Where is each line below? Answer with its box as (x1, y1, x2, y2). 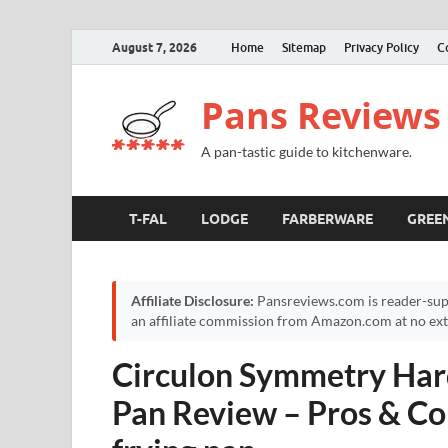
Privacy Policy (344, 39, 419, 55)
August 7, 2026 (112, 39, 197, 55)
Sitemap (282, 39, 326, 55)
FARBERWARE (282, 210, 373, 227)
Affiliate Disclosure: (131, 293, 254, 309)
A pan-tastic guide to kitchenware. (201, 143, 412, 160)
